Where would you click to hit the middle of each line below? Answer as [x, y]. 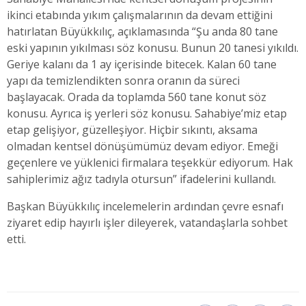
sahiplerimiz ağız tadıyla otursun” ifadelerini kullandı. [141, 179]
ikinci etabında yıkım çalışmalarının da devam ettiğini [140, 15]
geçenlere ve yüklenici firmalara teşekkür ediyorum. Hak [150, 163]
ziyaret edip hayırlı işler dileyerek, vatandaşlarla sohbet [147, 223]
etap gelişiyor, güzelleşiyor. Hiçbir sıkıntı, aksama [132, 130]
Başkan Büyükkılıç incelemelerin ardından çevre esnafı [145, 207]
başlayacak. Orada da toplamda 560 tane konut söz [137, 97]
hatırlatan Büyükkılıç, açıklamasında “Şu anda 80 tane [142, 32]
